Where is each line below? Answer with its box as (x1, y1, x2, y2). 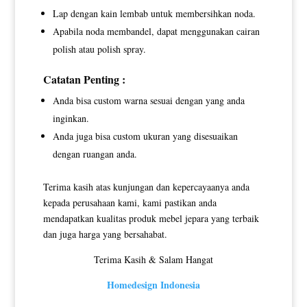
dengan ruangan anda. (52, 147, 137, 161)
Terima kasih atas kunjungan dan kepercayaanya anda (42, 180, 249, 194)
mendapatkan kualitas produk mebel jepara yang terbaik (42, 212, 259, 225)
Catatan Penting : (42, 71, 125, 88)
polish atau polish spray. (52, 42, 146, 56)
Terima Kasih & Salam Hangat (93, 253, 213, 267)
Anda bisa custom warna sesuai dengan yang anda (52, 94, 245, 108)
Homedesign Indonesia (106, 278, 200, 293)
